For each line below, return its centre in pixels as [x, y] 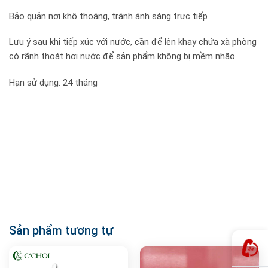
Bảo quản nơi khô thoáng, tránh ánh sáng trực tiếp [108, 16]
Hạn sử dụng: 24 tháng [53, 82]
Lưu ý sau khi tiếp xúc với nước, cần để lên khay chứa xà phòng [133, 42]
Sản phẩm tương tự [61, 230]
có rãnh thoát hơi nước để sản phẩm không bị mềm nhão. [123, 57]
